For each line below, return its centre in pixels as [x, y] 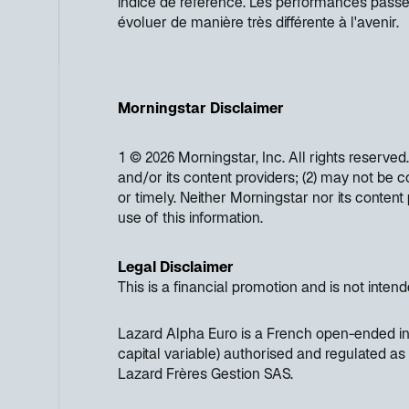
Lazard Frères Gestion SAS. [205, 375]
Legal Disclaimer [176, 268]
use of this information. [190, 219]
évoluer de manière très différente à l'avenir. [258, 24]
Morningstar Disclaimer [201, 110]
